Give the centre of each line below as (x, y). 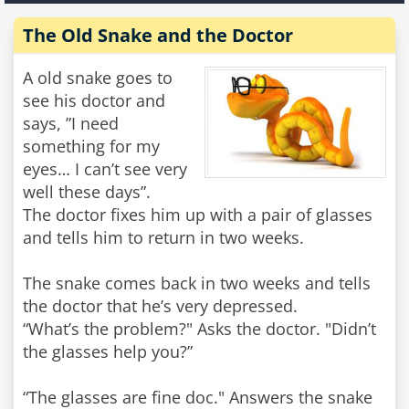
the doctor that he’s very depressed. (160, 306)
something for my (91, 146)
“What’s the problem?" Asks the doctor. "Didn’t (199, 329)
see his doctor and (94, 100)
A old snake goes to (98, 78)
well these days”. (87, 192)
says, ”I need (71, 123)
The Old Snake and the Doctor (158, 35)
